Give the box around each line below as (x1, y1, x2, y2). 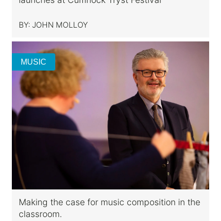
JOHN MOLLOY (32, 20, 88, 30)
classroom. (19, 208, 62, 219)
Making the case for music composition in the (19, 196, 200, 207)
